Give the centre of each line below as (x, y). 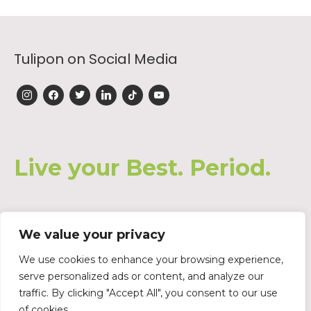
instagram (39, 90)
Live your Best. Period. (142, 167)
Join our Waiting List (83, 243)
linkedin (112, 90)
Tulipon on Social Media (96, 59)
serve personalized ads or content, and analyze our (141, 276)
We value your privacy (92, 235)
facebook (65, 90)
